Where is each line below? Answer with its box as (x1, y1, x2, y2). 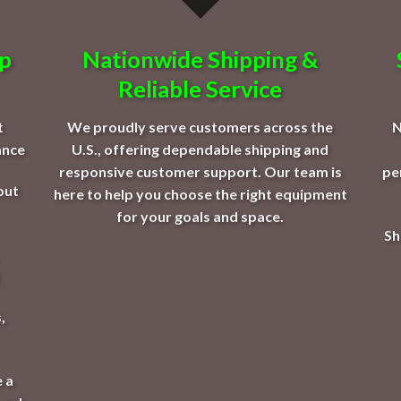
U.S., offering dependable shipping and (72, 140, 329, 158)
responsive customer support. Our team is (58, 162, 342, 180)
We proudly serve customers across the (67, 117, 334, 135)
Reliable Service (118, 74, 283, 102)
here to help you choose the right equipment (53, 184, 347, 202)
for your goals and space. (116, 207, 285, 225)
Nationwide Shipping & (81, 45, 319, 73)
